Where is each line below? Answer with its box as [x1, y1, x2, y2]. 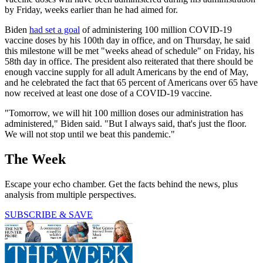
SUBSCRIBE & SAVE [5, 210, 93, 220]
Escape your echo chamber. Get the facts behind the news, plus [5, 179, 238, 190]
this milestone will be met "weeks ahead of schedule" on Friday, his [5, 46, 254, 56]
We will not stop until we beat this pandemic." [5, 129, 175, 140]
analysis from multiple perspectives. [5, 190, 136, 200]
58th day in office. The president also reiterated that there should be [5, 56, 253, 67]
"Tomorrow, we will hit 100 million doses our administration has [5, 108, 243, 119]
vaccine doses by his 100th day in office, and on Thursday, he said [5, 35, 250, 46]
